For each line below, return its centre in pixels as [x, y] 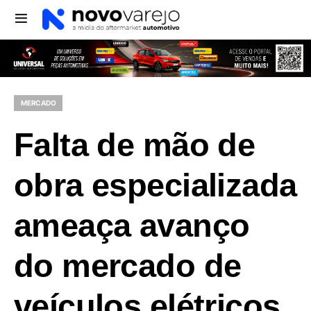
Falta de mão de [135, 144]
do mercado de [128, 265]
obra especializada [155, 185]
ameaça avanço [132, 225]
